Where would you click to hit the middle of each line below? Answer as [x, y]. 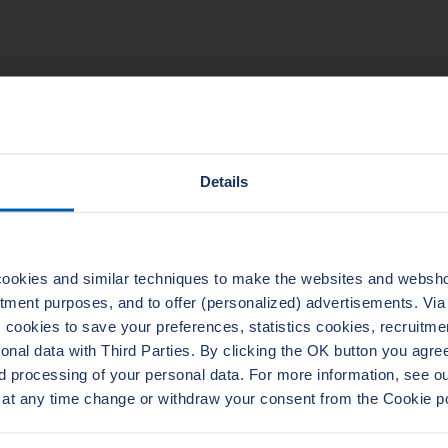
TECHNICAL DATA [115, 102]
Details [224, 181]
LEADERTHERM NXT [346, 247]
